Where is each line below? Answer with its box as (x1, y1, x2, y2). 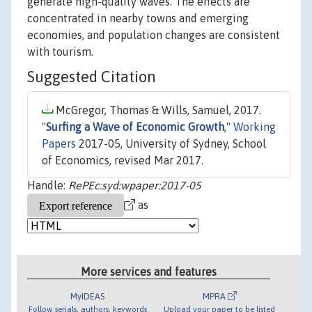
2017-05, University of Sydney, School (76, 137, 266, 150)
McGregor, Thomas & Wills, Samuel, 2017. (53, 104, 261, 117)
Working (233, 120, 276, 134)
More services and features (81, 265, 217, 278)
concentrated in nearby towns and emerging (27, 12, 249, 25)
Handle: (27, 179, 68, 192)
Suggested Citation (27, 68, 156, 86)
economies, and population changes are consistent (27, 29, 280, 42)
